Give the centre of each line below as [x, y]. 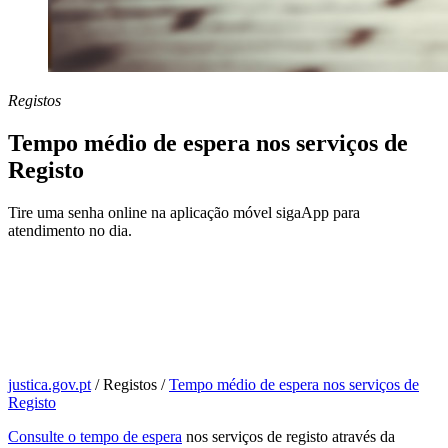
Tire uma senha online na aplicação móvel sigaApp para [184, 212]
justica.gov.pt [49, 384]
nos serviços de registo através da [288, 436]
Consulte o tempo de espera [95, 436]
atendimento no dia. [72, 230]
